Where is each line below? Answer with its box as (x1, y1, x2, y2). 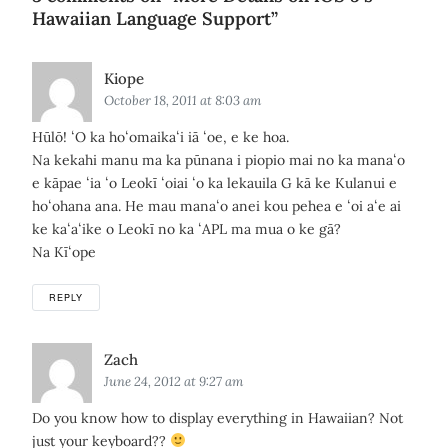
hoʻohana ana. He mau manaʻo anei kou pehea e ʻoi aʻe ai (32, 197, 401, 215)
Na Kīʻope (32, 243, 96, 261)
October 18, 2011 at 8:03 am (104, 92, 261, 109)
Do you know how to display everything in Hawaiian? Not (32, 409, 403, 427)
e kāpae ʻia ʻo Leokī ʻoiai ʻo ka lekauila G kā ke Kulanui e (32, 174, 397, 192)
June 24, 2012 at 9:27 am (104, 373, 243, 390)
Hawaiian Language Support (32, 7, 271, 30)
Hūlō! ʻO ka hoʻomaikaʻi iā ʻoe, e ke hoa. (32, 128, 289, 146)
